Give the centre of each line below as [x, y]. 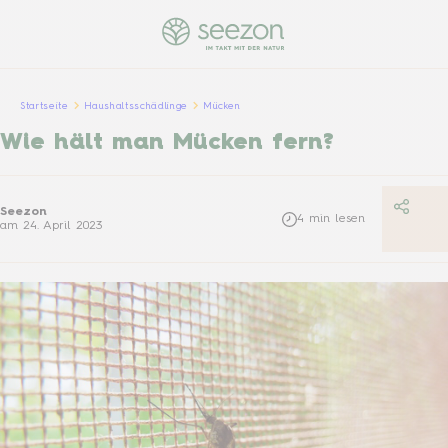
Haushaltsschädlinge [135, 105]
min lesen [337, 218]
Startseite [44, 105]
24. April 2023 [62, 226]
